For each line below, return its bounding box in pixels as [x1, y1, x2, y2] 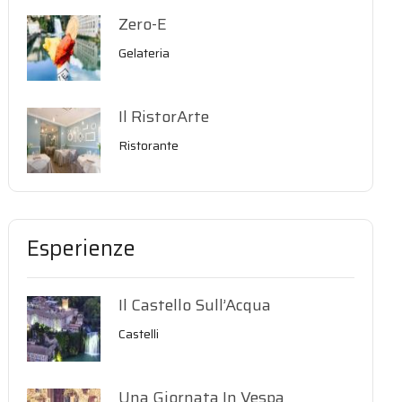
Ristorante [118, 135, 179, 155]
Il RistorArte [118, 104, 210, 129]
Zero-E [118, 12, 168, 37]
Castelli [118, 324, 160, 344]
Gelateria [118, 43, 170, 63]
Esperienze [27, 232, 136, 266]
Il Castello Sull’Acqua [118, 293, 272, 318]
